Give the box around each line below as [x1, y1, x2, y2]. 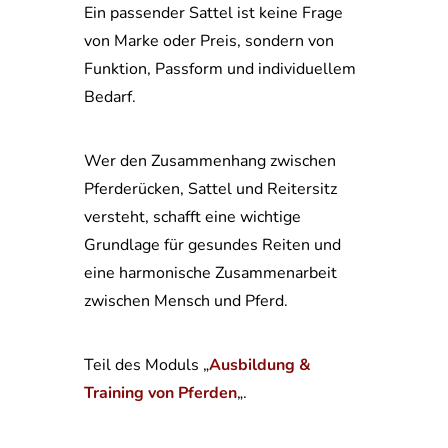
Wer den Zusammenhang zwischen [84, 150, 336, 172]
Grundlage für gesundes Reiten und [84, 234, 341, 256]
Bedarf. [84, 86, 136, 108]
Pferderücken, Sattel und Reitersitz [84, 178, 337, 200]
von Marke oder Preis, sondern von [84, 30, 334, 52]
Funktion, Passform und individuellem [84, 58, 356, 80]
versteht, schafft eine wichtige [84, 206, 301, 228]
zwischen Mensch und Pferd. [84, 290, 288, 312]
